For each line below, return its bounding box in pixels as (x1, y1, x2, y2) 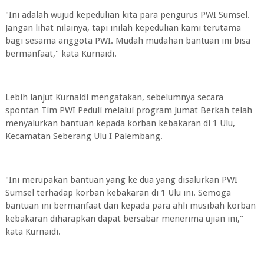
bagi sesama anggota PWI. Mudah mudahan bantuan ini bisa (5, 35, 250, 46)
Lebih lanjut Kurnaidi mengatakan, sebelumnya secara (5, 92, 223, 103)
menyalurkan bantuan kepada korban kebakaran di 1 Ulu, (5, 118, 235, 128)
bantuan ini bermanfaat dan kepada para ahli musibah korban (5, 200, 256, 211)
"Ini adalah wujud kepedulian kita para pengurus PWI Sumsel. (5, 9, 250, 20)
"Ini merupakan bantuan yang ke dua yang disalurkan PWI (5, 174, 237, 185)
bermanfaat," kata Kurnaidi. (5, 48, 117, 59)
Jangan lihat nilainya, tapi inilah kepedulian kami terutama (5, 22, 241, 33)
